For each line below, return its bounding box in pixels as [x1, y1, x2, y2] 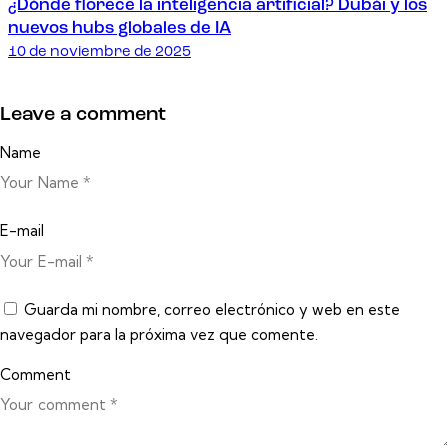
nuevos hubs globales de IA [8, 20, 231, 38]
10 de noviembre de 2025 [8, 45, 191, 61]
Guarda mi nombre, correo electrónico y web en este [24, 299, 400, 319]
